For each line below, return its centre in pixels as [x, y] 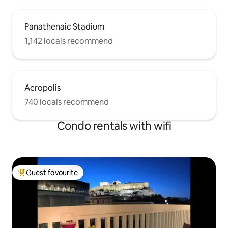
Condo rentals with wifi [114, 126]
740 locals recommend [67, 102]
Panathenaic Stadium [64, 27]
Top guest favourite [50, 177]
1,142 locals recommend [69, 41]
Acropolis [42, 88]
